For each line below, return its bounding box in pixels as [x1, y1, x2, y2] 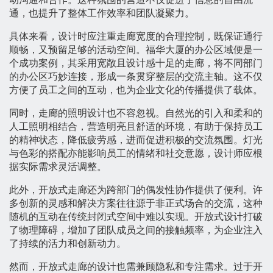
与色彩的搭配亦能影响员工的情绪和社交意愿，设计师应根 [9, 148, 263, 159]
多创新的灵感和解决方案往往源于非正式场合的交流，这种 [9, 198, 263, 209]
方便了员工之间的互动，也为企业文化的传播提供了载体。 [9, 85, 263, 96]
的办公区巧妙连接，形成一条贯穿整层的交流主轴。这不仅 [9, 71, 263, 82]
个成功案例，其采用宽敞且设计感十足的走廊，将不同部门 [9, 58, 263, 69]
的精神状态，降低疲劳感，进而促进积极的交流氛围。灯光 [9, 135, 263, 146]
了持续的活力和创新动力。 [9, 238, 126, 249]
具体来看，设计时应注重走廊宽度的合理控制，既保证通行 [9, 31, 263, 42]
